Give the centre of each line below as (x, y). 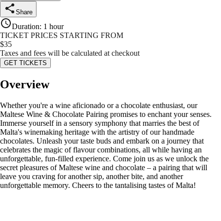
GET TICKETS (25, 63)
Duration (26, 27)
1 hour (54, 27)
